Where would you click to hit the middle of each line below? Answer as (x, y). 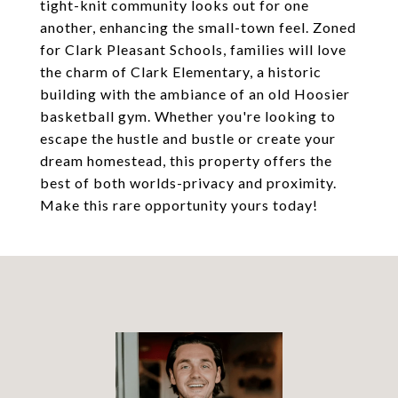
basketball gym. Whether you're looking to (188, 116)
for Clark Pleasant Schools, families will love (193, 49)
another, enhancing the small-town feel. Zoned (198, 27)
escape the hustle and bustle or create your (188, 138)
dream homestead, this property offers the (186, 160)
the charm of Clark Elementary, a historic (181, 72)
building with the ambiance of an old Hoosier (195, 94)
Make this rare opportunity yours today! (179, 205)
